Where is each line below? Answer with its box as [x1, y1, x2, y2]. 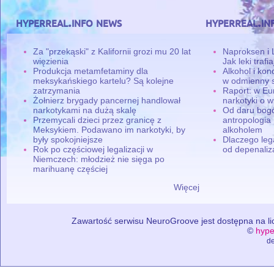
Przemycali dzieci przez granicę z [33, 114, 162, 125]
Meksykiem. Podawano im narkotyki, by [33, 124, 186, 135]
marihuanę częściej [33, 163, 108, 174]
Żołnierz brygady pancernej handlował [33, 95, 181, 105]
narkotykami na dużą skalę [33, 105, 137, 115]
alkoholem [223, 124, 263, 135]
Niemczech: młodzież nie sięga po [33, 154, 165, 164]
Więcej [174, 182, 199, 192]
